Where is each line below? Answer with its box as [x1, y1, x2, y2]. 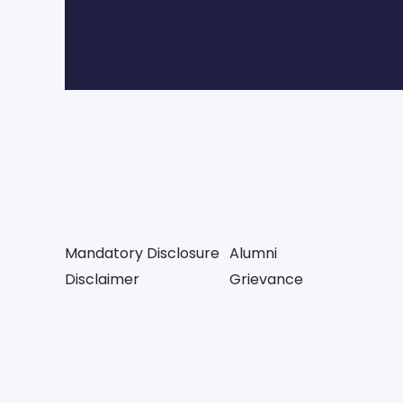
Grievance [229, 268, 304, 290]
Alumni [229, 242, 278, 264]
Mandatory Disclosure [65, 242, 219, 264]
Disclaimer [65, 268, 139, 290]
